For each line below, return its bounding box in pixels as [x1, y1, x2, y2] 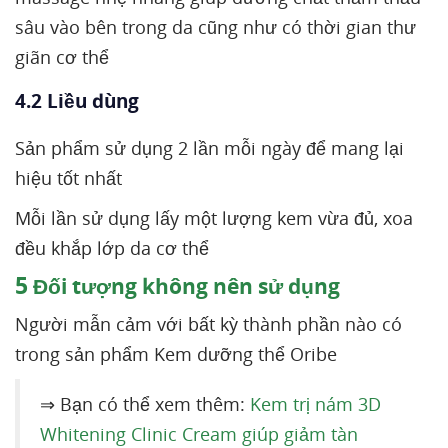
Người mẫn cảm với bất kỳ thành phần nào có [15, 312, 402, 337]
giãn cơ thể [15, 45, 109, 70]
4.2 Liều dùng [15, 88, 139, 115]
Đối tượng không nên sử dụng [28, 272, 340, 301]
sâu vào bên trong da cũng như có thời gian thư [15, 15, 416, 40]
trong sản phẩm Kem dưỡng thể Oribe [15, 342, 337, 367]
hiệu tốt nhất [15, 166, 122, 191]
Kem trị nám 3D [250, 392, 381, 417]
